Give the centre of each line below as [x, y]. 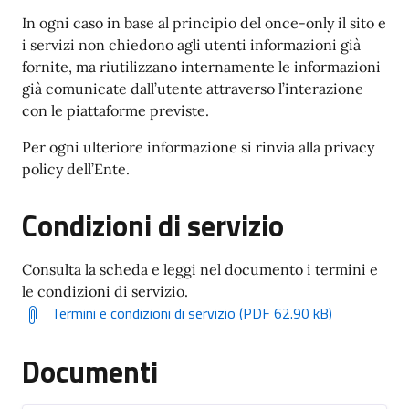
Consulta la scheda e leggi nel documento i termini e [200, 269]
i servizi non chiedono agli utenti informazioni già [191, 45]
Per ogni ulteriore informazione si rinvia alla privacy [198, 147]
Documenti [90, 372]
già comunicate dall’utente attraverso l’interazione [193, 89]
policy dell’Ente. [76, 169]
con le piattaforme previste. [115, 110]
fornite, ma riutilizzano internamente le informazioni [201, 67]
